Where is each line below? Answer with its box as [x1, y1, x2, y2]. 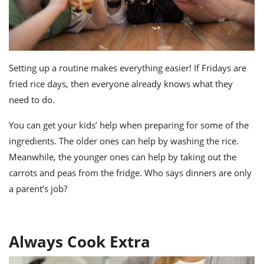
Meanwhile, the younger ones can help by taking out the [9, 150, 236, 163]
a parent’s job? [9, 182, 67, 194]
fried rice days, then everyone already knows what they [9, 77, 233, 90]
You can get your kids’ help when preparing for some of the [9, 118, 249, 131]
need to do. [9, 93, 55, 105]
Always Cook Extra [9, 230, 150, 252]
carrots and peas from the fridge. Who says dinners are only [9, 166, 252, 179]
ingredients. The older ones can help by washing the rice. [9, 134, 239, 147]
